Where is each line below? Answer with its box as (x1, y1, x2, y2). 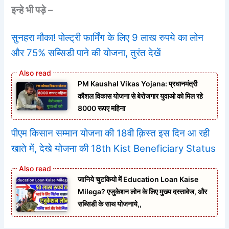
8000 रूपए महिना (78, 103, 126, 112)
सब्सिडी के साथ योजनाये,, (78, 199, 142, 209)
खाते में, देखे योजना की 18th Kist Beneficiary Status (11, 142, 216, 154)
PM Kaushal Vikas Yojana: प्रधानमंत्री (78, 79, 198, 88)
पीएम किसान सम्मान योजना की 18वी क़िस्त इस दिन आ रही (11, 127, 210, 139)
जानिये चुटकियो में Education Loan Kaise (78, 175, 199, 184)
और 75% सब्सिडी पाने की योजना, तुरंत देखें (11, 47, 162, 59)
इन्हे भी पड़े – (11, 4, 53, 16)
